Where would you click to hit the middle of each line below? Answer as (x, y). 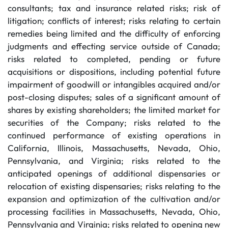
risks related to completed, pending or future (114, 59)
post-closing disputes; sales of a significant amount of (114, 97)
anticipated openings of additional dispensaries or (114, 173)
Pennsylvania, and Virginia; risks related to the (114, 161)
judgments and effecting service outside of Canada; (114, 46)
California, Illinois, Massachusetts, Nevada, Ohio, (114, 148)
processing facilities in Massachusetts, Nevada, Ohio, (114, 211)
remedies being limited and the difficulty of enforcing (114, 33)
